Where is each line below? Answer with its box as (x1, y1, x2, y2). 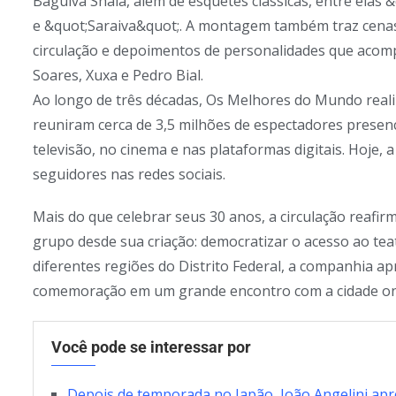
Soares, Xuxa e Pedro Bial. (33, 65, 203, 86)
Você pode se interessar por (51, 338, 251, 357)
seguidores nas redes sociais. (33, 164, 225, 185)
